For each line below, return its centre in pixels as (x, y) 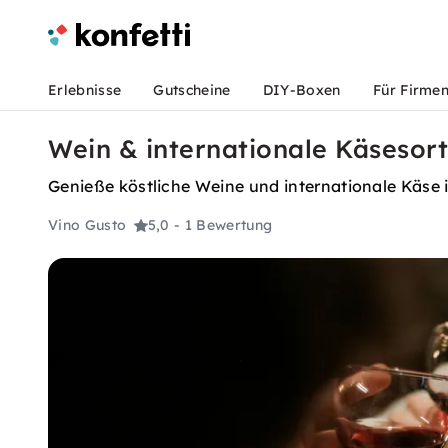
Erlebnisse (85, 90)
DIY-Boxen (301, 90)
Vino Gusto (87, 225)
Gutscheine (192, 90)
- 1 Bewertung (223, 225)
